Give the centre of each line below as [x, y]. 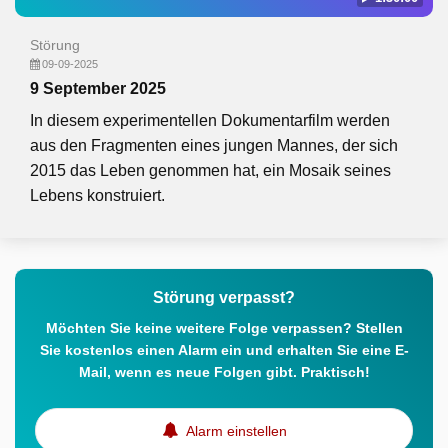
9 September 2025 [98, 88]
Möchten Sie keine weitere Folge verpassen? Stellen [224, 328]
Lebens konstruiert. [97, 195]
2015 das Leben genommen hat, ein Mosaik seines [210, 170]
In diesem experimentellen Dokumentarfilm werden [210, 120]
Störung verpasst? [224, 297]
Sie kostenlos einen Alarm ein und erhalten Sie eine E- [224, 350]
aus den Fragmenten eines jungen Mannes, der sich [214, 145]
